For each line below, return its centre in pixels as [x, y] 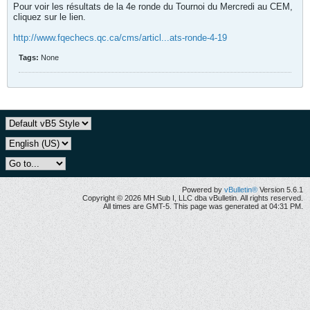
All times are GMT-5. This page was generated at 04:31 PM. [203, 206]
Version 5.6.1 [280, 190]
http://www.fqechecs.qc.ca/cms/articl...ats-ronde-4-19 [120, 38]
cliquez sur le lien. [49, 17]
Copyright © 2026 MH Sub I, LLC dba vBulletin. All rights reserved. [193, 198]
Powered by [203, 190]
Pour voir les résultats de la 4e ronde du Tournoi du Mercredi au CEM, [153, 7]
